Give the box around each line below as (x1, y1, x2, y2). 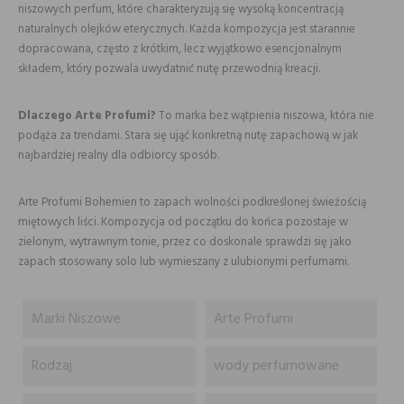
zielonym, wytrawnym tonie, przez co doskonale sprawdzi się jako (18, 233, 352, 252)
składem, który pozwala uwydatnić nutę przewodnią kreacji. (18, 60, 320, 78)
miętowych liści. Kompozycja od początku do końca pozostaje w (18, 213, 348, 232)
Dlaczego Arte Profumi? (18, 106, 156, 125)
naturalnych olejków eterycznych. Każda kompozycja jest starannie (18, 20, 355, 39)
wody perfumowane (213, 354, 339, 378)
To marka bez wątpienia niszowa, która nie (156, 106, 374, 125)
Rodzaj (32, 354, 72, 378)
